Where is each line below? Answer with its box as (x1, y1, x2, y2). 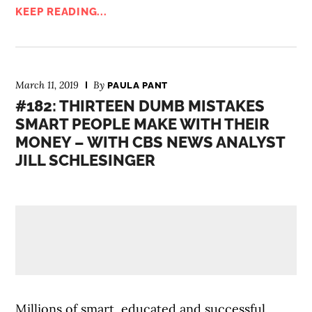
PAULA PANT (107, 80, 168, 91)
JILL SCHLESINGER (15, 151, 156, 169)
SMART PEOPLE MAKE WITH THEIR (15, 115, 270, 133)
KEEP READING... (15, 6, 107, 18)
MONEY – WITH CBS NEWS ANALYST (15, 133, 286, 151)
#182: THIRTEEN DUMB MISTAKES (15, 97, 265, 115)
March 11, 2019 (15, 79, 79, 91)
